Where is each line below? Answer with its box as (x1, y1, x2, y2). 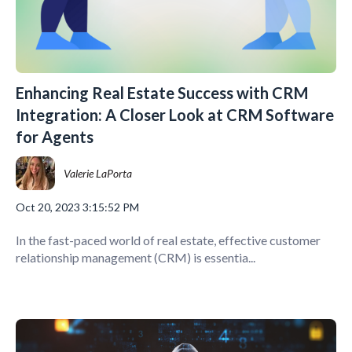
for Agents (16, 127, 93, 147)
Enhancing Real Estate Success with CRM (16, 83, 308, 103)
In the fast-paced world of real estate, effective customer (16, 233, 321, 248)
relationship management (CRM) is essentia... (16, 250, 255, 266)
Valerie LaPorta (64, 167, 133, 181)
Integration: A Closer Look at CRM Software (16, 105, 334, 125)
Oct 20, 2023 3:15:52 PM (16, 200, 139, 214)
